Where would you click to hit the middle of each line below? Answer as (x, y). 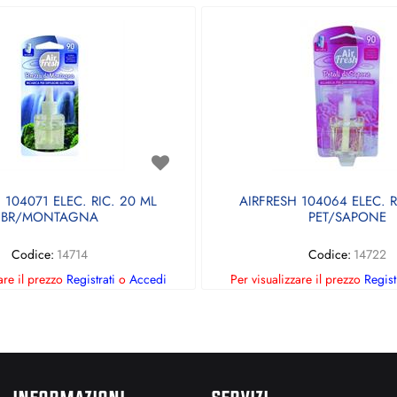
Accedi (148, 279)
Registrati (91, 279)
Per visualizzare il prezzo (297, 279)
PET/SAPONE (347, 217)
